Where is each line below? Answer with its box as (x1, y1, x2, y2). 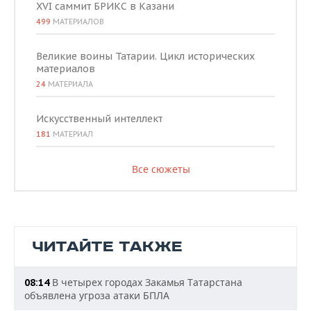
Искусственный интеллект (36, 112, 162, 125)
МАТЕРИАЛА (46, 79, 93, 89)
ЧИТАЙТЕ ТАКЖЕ (32, 237, 183, 256)
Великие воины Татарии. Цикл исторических (36, 50, 255, 62)
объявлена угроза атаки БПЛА (24, 289, 169, 302)
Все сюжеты (131, 162, 190, 176)
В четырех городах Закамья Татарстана (49, 276, 242, 289)
